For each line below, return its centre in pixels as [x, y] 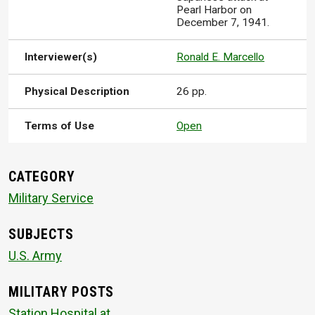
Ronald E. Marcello [221, 57]
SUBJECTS [41, 235]
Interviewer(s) [61, 57]
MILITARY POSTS [62, 292]
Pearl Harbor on [214, 10]
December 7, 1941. [223, 23]
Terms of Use [60, 126]
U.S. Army [35, 255]
